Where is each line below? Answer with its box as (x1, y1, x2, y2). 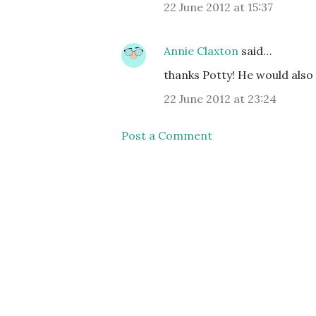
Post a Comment (121, 128, 212, 142)
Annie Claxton (164, 44, 238, 58)
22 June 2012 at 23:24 (164, 92, 276, 106)
